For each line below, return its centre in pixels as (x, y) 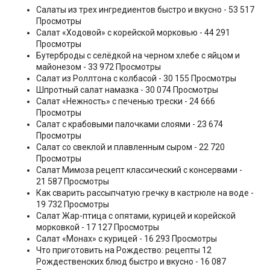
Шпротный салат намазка (87, 89)
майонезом (59, 67)
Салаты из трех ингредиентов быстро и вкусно (129, 9)
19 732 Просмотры (73, 204)
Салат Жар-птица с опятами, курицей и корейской (136, 215)
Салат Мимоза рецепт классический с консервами (137, 170)
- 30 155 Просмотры (196, 78)
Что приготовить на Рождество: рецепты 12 (124, 250)
